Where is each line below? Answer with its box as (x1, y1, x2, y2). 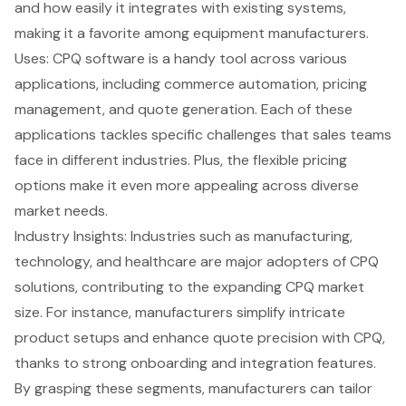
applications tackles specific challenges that (14, 125, 313, 145)
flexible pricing (253, 150, 347, 170)
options (14, 176, 66, 196)
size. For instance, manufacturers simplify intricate (14, 303, 345, 323)
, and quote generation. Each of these (102, 100, 353, 120)
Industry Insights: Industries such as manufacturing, (14, 227, 353, 246)
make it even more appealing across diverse (66, 176, 359, 196)
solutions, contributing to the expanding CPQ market (14, 277, 364, 297)
